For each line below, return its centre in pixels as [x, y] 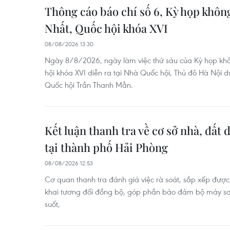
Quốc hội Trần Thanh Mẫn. [89, 85]
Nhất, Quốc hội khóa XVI [106, 28]
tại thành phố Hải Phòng [106, 147]
